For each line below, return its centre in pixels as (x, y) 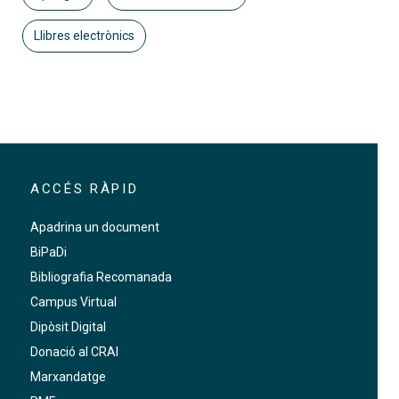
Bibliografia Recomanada (101, 277)
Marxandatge (68, 376)
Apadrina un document (94, 227)
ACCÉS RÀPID (84, 188)
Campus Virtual (73, 301)
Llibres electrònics (84, 35)
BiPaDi (48, 252)
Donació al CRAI (74, 351)
